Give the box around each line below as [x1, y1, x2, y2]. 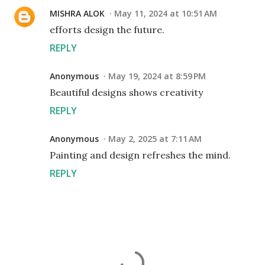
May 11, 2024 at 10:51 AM [114, 8, 217, 19]
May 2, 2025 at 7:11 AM [108, 133, 202, 144]
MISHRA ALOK [50, 8, 105, 19]
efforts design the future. [50, 24, 164, 35]
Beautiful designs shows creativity [50, 86, 203, 98]
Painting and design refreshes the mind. [50, 149, 231, 161]
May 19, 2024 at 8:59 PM [108, 70, 206, 82]
